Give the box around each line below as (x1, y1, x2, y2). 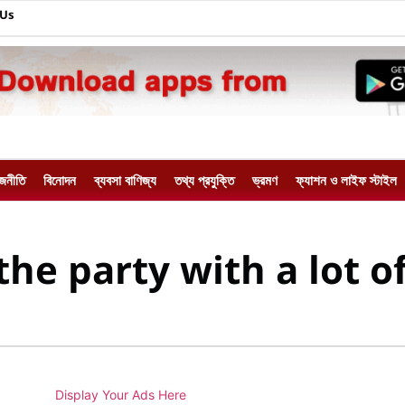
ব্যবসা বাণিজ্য (94, 171, 156, 190)
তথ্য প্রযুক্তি (174, 171, 234, 190)
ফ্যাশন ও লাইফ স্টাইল (296, 171, 397, 190)
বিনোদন (43, 171, 76, 190)
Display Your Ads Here (55, 387, 186, 403)
